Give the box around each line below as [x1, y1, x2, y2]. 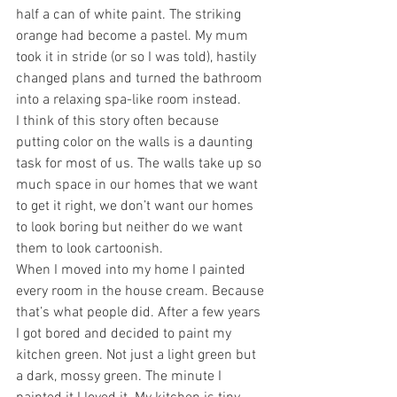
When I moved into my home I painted [16, 261, 249, 279]
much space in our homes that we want [16, 176, 261, 194]
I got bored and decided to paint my [16, 325, 235, 343]
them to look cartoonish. [16, 240, 167, 258]
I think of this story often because [16, 113, 222, 130]
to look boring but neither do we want [16, 219, 246, 237]
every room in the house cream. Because [16, 283, 268, 300]
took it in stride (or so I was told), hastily [16, 49, 260, 66]
